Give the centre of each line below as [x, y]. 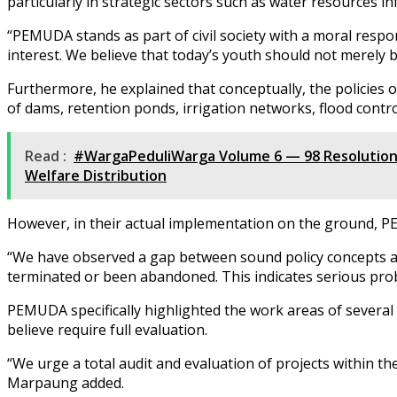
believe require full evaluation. [107, 329]
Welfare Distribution [96, 175]
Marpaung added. [66, 382]
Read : [46, 156]
